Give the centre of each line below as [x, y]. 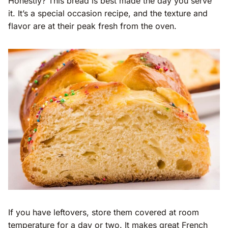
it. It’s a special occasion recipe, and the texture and [108, 13]
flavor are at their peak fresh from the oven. [92, 26]
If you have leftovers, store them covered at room [104, 212]
